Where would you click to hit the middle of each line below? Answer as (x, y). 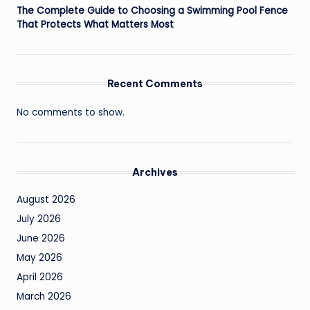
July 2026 (39, 219)
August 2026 (46, 199)
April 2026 (40, 277)
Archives (155, 172)
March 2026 (44, 296)
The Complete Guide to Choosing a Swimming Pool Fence (152, 10)
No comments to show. (71, 112)
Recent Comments (155, 83)
